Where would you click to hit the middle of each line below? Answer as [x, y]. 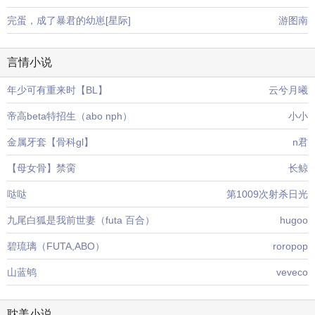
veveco [292, 272]
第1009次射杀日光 [267, 194]
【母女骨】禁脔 [41, 168]
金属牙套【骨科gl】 [50, 142]
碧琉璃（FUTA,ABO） [56, 246]
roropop [290, 246]
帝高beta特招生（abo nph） [70, 116]
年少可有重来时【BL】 [57, 90]
